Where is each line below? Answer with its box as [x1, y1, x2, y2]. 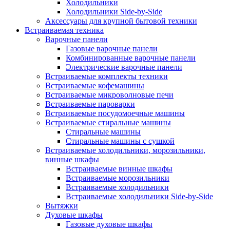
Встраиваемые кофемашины [45, 81, 144, 90]
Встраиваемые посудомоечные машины [45, 109, 185, 118]
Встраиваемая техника [25, 26, 104, 34]
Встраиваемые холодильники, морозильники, [45, 146, 205, 155]
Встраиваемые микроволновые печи [45, 90, 174, 99]
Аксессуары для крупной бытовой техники [45, 16, 197, 25]
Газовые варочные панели [66, 44, 158, 53]
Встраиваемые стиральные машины [45, 118, 171, 127]
